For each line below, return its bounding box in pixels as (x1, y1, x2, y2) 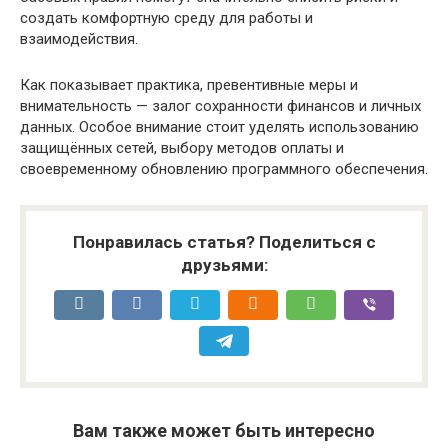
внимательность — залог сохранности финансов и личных (20, 96, 421, 115)
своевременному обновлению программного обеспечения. (20, 159, 428, 178)
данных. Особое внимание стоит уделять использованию (20, 117, 419, 136)
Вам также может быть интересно (73, 419, 375, 441)
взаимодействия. (20, 29, 138, 48)
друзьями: (180, 254, 268, 275)
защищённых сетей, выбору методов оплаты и (20, 138, 344, 157)
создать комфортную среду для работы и (20, 8, 313, 27)
